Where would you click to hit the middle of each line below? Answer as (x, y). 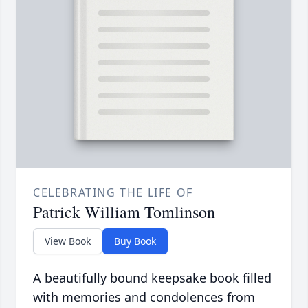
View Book (68, 241)
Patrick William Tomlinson (124, 212)
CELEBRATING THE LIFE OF (113, 193)
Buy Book (135, 241)
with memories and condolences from (144, 297)
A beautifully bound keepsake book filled (152, 278)
